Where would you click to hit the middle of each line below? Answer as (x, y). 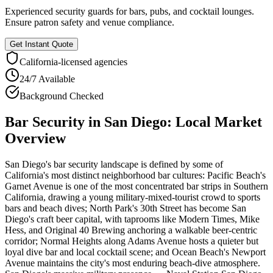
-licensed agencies (93, 62)
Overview (35, 138)
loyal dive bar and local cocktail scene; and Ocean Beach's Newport (135, 252)
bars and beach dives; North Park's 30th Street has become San (126, 208)
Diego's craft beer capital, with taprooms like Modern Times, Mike (132, 219)
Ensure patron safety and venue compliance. (90, 22)
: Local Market (214, 122)
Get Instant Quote (41, 44)
